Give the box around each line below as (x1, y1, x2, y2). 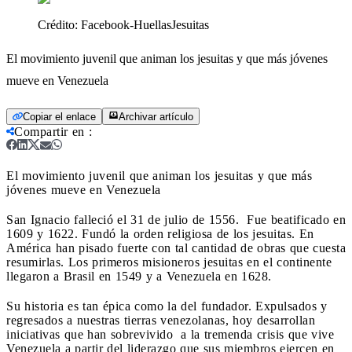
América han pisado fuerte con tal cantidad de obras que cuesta (6, 240, 346, 255)
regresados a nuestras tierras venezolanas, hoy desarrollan (6, 313, 315, 327)
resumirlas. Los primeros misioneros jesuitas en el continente (6, 255, 332, 269)
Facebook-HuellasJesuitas (81, 17, 209, 31)
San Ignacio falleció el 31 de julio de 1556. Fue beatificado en (6, 212, 346, 226)
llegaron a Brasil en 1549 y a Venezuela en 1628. (6, 269, 272, 283)
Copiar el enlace (23, 110, 96, 123)
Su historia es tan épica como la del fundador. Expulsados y (6, 299, 328, 313)
